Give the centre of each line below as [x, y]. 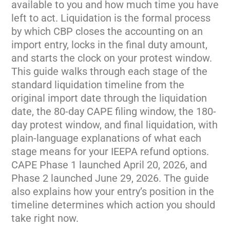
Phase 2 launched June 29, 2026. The [98, 178]
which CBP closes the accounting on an [113, 31]
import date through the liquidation [127, 98]
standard [33, 85]
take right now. [45, 218]
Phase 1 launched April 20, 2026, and [123, 165]
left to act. [36, 18]
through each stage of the [149, 71]
